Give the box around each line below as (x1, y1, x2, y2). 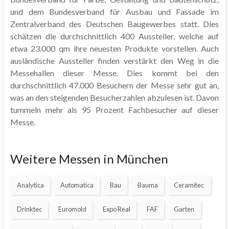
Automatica (60, 181, 94, 190)
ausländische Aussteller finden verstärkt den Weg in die (10, 56, 219, 66)
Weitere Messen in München (10, 151, 168, 167)
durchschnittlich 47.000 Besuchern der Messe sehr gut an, (10, 80, 219, 90)
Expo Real (102, 205, 130, 214)
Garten (174, 205, 195, 214)
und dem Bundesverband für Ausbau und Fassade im (10, 7, 219, 17)
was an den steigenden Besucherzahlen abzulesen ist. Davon (10, 93, 219, 103)
